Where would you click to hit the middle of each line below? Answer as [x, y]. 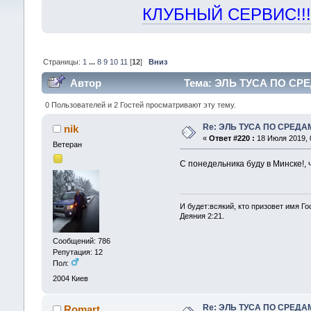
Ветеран [67, 144]
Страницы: [62, 61]
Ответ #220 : [232, 138]
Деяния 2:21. [202, 216]
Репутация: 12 [77, 252]
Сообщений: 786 [81, 241]
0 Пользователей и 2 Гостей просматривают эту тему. [140, 104]
